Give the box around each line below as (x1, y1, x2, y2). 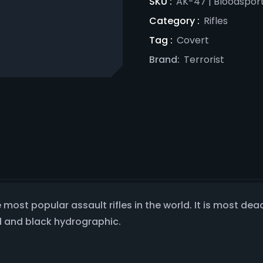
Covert (177, 33, 209, 47)
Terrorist (184, 53, 224, 66)
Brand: (149, 53, 182, 66)
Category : (149, 14, 200, 28)
